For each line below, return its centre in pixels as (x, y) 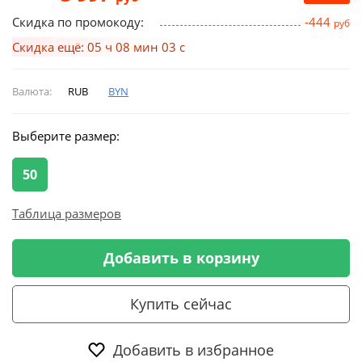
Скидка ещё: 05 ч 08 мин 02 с (99, 46)
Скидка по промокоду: (78, 21)
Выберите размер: (66, 135)
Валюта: (32, 91)
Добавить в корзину (181, 257)
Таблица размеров (67, 213)
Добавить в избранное (194, 349)
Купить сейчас (181, 303)
